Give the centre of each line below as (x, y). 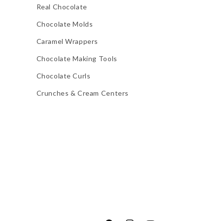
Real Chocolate (62, 7)
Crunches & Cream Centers (82, 93)
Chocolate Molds (65, 24)
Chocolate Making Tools (77, 58)
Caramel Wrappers (67, 41)
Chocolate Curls (63, 76)
